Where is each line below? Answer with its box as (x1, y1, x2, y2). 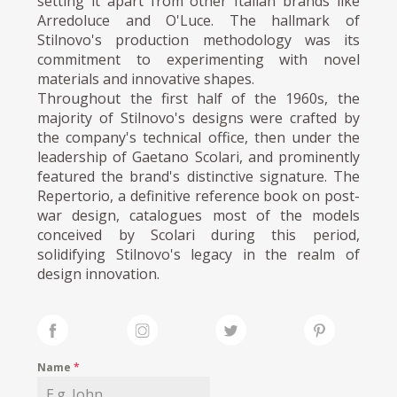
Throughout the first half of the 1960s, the (37, 89, 360, 109)
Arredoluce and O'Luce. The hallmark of (37, 11, 360, 31)
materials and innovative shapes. (37, 69, 255, 90)
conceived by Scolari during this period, (37, 225, 360, 245)
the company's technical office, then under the (37, 128, 360, 148)
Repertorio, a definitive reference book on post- (37, 186, 360, 206)
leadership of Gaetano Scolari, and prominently (37, 147, 360, 167)
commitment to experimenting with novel (37, 50, 360, 70)
